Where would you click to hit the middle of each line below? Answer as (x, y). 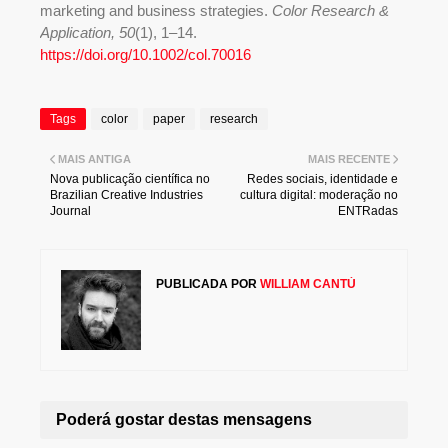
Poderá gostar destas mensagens (184, 420)
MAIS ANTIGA (94, 159)
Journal (70, 211)
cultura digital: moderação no (319, 195)
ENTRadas (368, 211)
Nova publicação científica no (130, 179)
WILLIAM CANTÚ (306, 284)
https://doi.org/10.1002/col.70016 (145, 55)
